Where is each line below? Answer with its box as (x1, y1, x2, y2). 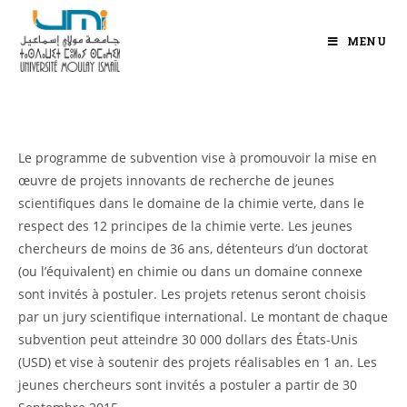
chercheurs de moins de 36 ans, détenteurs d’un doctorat (18, 240, 368, 257)
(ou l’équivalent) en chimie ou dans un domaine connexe (18, 263, 362, 280)
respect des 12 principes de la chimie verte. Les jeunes (18, 217, 352, 234)
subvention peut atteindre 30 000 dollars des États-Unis (18, 331, 358, 348)
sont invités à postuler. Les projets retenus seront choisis (18, 285, 366, 303)
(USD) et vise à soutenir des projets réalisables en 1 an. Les (18, 353, 377, 371)
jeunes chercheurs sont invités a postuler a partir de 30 (18, 376, 357, 393)
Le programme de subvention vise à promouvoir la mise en (18, 149, 377, 166)
